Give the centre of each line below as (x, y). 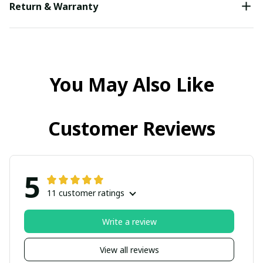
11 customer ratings (86, 193)
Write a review (129, 221)
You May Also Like (131, 85)
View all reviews (129, 249)
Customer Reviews (131, 129)
